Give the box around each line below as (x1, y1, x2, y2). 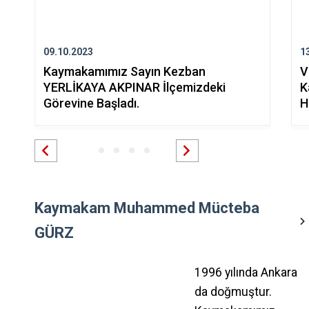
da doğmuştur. (195, 284, 272, 299)
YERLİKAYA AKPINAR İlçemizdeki (43, 79, 226, 94)
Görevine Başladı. (43, 95, 139, 110)
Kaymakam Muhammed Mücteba (34, 199, 259, 217)
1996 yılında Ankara (195, 265, 297, 279)
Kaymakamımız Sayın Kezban (43, 63, 206, 79)
